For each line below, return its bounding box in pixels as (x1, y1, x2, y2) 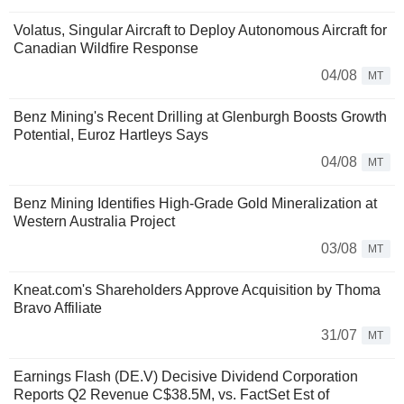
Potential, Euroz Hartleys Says (14, 126, 208, 142)
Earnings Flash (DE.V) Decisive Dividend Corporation (14, 368, 358, 384)
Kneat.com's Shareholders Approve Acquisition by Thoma (14, 281, 381, 298)
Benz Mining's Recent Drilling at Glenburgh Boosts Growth (14, 108, 387, 124)
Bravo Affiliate (14, 299, 102, 316)
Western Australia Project (14, 213, 175, 229)
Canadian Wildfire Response (14, 40, 198, 56)
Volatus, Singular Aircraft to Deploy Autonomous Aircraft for (14, 22, 387, 38)
